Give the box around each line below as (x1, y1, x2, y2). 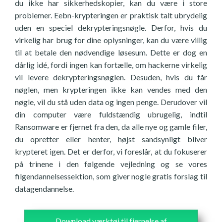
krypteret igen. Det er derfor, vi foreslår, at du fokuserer (15, 147, 207, 156)
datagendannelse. (15, 184, 74, 193)
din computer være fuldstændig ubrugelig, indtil (15, 110, 207, 119)
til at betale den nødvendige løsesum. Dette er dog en (15, 48, 207, 57)
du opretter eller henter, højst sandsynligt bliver (15, 134, 207, 144)
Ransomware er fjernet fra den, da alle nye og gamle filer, (15, 122, 207, 131)
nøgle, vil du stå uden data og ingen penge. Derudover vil (15, 97, 207, 107)
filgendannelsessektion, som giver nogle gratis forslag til (15, 171, 207, 181)
